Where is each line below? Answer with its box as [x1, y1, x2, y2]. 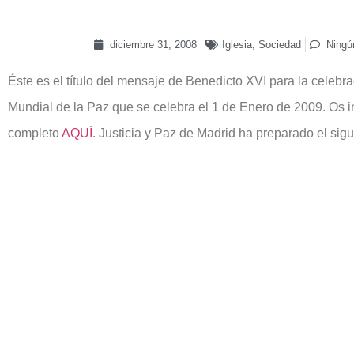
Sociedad [258, 38, 301, 51]
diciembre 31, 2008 [109, 38, 197, 51]
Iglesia [221, 38, 252, 51]
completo [8, 126, 62, 140]
